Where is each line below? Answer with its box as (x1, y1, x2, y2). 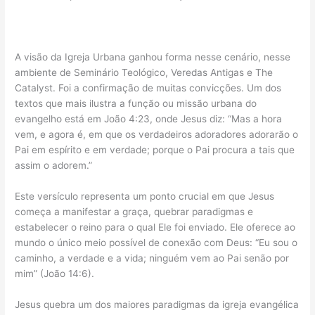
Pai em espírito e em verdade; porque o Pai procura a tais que (15, 144, 295, 156)
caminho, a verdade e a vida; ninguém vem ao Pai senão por (15, 252, 290, 264)
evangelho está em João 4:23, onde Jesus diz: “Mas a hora (15, 113, 283, 125)
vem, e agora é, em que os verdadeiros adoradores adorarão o (15, 129, 299, 141)
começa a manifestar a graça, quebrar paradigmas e (15, 206, 254, 218)
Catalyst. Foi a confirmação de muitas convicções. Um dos (15, 82, 282, 94)
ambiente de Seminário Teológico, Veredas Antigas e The (15, 67, 274, 79)
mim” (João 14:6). (15, 268, 95, 280)
